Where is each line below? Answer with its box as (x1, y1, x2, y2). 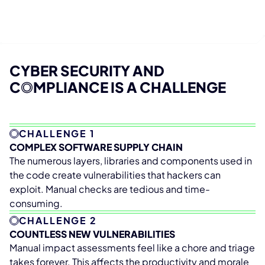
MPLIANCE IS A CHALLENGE (33, 78, 226, 96)
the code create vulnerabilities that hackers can (9, 169, 221, 182)
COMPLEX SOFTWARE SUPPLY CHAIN (9, 141, 183, 154)
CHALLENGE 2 (19, 214, 98, 227)
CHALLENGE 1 (19, 127, 95, 140)
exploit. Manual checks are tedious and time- (9, 183, 210, 196)
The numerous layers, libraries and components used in (9, 154, 252, 167)
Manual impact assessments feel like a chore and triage (9, 241, 255, 254)
